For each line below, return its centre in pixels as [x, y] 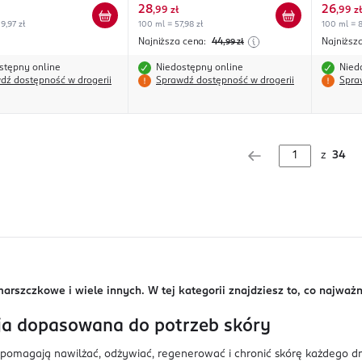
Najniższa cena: [173, 42]
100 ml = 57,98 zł [170, 25]
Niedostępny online [200, 68]
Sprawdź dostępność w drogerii [225, 81]
